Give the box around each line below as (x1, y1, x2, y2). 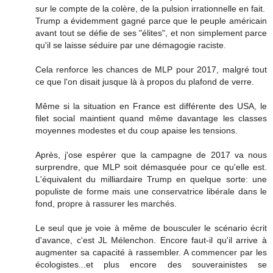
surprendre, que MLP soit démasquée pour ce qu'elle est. (35, 162, 267, 172)
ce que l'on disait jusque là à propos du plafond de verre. (35, 77, 254, 87)
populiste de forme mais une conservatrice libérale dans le (35, 186, 267, 197)
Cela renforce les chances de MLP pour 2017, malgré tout (35, 65, 267, 75)
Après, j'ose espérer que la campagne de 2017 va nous (35, 150, 267, 160)
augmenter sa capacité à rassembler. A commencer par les (35, 247, 267, 258)
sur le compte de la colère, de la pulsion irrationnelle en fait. (35, 4, 265, 14)
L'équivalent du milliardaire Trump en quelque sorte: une (35, 174, 267, 185)
